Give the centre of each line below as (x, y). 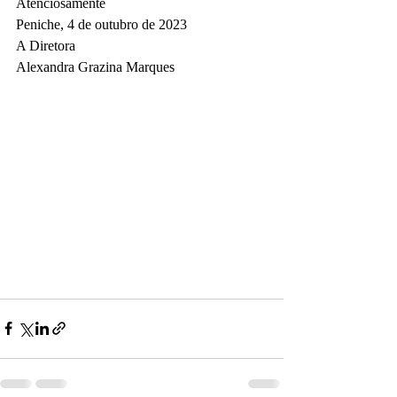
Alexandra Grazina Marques (95, 67)
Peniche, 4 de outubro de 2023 (101, 24)
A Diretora (46, 46)
